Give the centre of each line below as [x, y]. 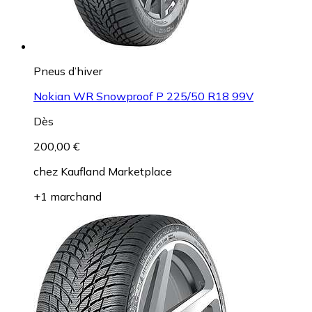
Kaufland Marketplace [116, 172]
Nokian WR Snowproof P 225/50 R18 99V [143, 96]
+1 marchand [68, 197]
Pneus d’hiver [68, 71]
